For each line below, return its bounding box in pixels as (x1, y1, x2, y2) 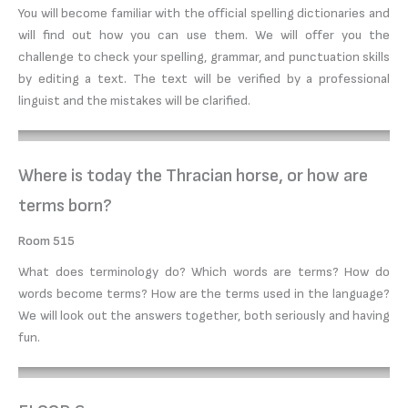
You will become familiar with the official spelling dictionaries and (18, 5, 390, 21)
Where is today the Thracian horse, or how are (18, 164, 368, 187)
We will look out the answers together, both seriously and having (18, 307, 390, 323)
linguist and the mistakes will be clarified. (18, 92, 250, 108)
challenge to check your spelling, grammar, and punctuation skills (18, 48, 390, 65)
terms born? (18, 194, 112, 217)
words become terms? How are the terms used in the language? (18, 285, 390, 301)
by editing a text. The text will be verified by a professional (18, 70, 390, 87)
